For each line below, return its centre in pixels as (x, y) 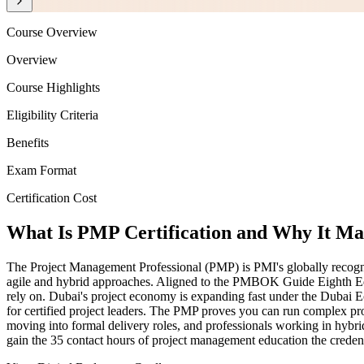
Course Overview (52, 32)
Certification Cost (52, 198)
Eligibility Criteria (52, 115)
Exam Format (41, 171)
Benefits (28, 143)
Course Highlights (53, 88)
